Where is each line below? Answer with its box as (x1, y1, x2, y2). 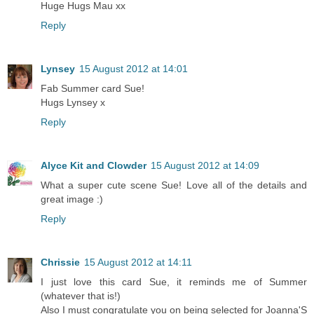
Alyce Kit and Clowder (41, 159, 146, 171)
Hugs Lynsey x (41, 96, 105, 108)
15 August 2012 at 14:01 (79, 62, 188, 74)
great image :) (41, 193, 103, 205)
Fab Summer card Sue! (41, 82, 144, 94)
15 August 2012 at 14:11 (84, 256, 192, 268)
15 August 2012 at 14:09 (151, 159, 259, 171)
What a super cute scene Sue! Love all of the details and (41, 179, 307, 191)
